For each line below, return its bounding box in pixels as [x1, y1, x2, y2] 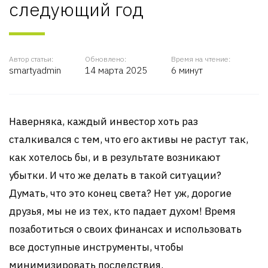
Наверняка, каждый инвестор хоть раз [9, 115, 198, 128]
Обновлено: [85, 54, 126, 63]
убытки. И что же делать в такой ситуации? [9, 169, 221, 182]
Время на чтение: [171, 54, 230, 63]
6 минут [171, 65, 203, 76]
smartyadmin [9, 65, 61, 76]
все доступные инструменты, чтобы [9, 240, 184, 254]
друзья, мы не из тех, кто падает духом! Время [9, 205, 236, 218]
